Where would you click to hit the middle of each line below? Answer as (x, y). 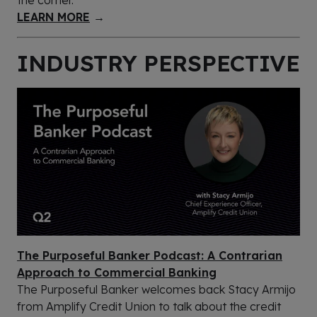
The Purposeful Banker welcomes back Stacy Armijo (156, 289)
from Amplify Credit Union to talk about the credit (149, 306)
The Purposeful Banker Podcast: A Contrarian (150, 255)
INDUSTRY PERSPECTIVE (158, 63)
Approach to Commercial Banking (117, 272)
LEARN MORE (53, 17)
